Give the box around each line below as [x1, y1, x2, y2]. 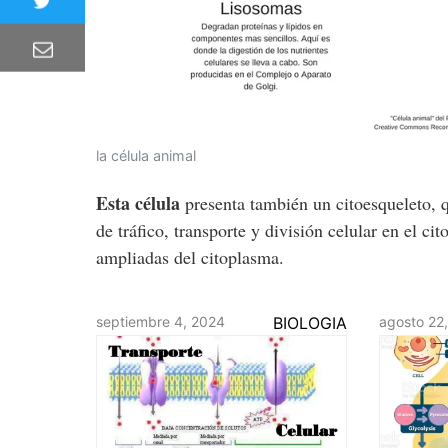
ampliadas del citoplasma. [96, 245, 284, 270]
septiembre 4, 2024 [96, 313, 225, 331]
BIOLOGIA [273, 313, 348, 334]
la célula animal [96, 147, 196, 165]
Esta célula [96, 190, 185, 217]
